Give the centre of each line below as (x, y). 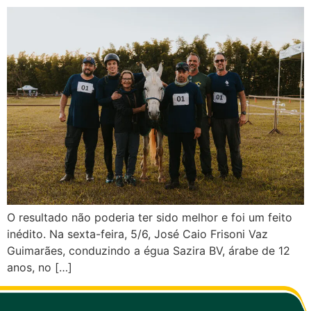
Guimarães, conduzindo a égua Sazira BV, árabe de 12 (149, 251)
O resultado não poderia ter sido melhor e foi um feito (150, 218)
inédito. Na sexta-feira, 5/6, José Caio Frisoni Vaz (137, 234)
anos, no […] (40, 268)
